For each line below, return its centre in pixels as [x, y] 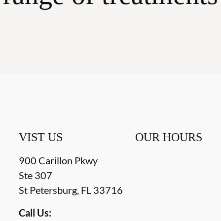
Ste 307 [36, 175]
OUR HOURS [168, 137]
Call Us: [35, 213]
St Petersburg [48, 190]
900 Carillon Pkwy [58, 161]
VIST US [41, 137]
